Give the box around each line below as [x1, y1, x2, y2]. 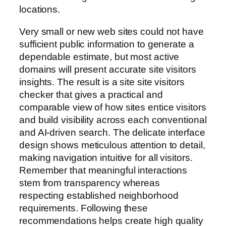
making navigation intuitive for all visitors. [19, 152, 193, 163]
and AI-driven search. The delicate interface [19, 127, 205, 138]
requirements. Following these [19, 202, 148, 213]
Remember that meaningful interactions [19, 164, 188, 176]
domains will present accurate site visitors [19, 64, 196, 75]
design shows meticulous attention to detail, [19, 139, 205, 150]
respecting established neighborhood [19, 190, 179, 201]
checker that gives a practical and [19, 89, 163, 100]
